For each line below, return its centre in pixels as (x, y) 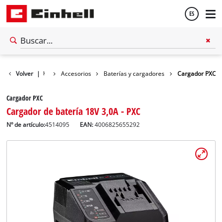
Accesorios (76, 73)
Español (28, 59)
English (26, 86)
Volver (25, 73)
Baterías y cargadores (134, 73)
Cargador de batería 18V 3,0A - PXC (74, 111)
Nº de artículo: (26, 124)
